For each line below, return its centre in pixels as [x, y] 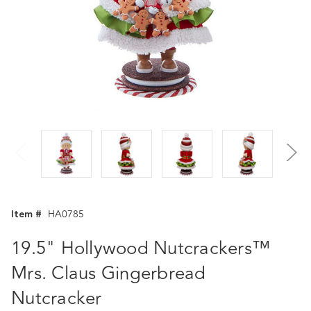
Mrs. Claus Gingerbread [109, 274]
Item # [26, 215]
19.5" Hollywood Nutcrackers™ [141, 249]
